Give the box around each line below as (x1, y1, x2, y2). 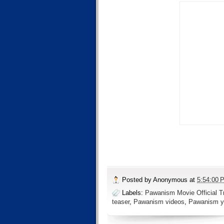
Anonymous (153, 176, 187, 184)
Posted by (122, 176, 153, 184)
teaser (112, 197, 129, 205)
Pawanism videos (133, 197, 184, 205)
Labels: (122, 188, 145, 196)
